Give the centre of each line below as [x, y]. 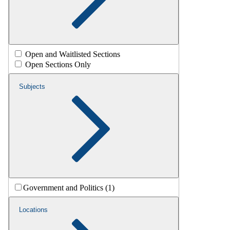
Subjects [32, 87]
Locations [33, 210]
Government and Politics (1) [69, 188]
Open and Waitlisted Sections [73, 54]
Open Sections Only [58, 65]
